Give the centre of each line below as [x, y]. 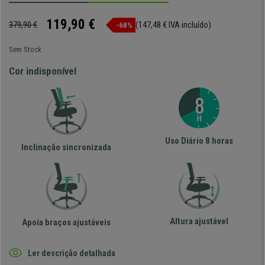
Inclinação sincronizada [66, 148]
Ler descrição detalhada [72, 253]
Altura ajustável [199, 222]
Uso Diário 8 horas [199, 141]
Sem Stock [25, 50]
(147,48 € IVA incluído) [173, 25]
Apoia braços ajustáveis [66, 223]
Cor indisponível [43, 71]
